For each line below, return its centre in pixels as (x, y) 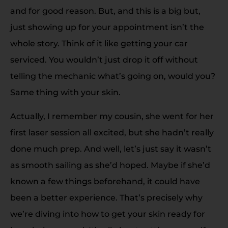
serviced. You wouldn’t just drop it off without (104, 60)
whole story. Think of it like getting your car (99, 44)
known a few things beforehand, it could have (105, 181)
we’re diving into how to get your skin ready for (108, 214)
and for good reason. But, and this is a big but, (105, 11)
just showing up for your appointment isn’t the (107, 27)
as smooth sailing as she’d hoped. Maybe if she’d (110, 165)
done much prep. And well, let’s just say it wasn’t (111, 149)
